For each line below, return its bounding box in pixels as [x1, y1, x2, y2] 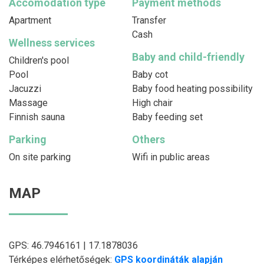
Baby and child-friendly [132, 50, 245, 63]
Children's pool [9, 54, 69, 66]
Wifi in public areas [132, 151, 210, 163]
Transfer [132, 14, 166, 26]
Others [132, 133, 165, 146]
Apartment [9, 14, 51, 26]
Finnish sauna [9, 111, 65, 123]
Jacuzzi [9, 82, 41, 94]
